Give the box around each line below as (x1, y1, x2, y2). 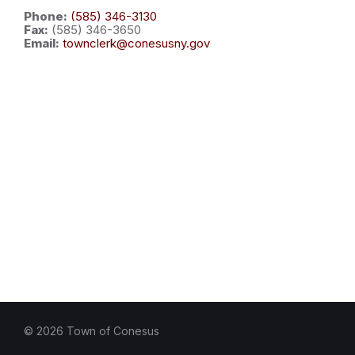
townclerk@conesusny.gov (63, 36, 210, 52)
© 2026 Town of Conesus (24, 324, 159, 338)
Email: (24, 36, 59, 52)
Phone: (24, 9, 67, 25)
